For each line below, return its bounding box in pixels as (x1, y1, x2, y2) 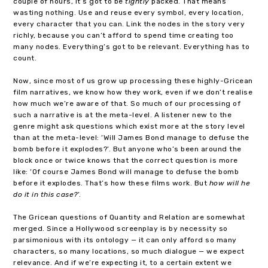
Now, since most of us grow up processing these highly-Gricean (13, 76, 253, 85)
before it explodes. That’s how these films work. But (13, 178, 209, 187)
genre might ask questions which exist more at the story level (13, 121, 245, 130)
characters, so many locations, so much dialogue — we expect (13, 247, 245, 255)
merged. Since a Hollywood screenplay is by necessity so (13, 224, 228, 233)
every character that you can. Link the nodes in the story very (13, 19, 245, 28)
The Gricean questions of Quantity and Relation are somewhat (13, 213, 245, 221)
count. (13, 53, 37, 62)
